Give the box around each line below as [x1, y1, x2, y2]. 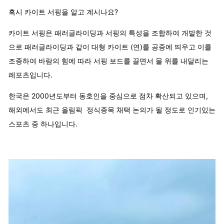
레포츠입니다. [8, 70, 52, 79]
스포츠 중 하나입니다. [8, 119, 77, 128]
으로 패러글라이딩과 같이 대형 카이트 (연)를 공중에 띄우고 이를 [8, 42, 211, 51]
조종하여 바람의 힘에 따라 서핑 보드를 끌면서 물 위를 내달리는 [8, 56, 208, 65]
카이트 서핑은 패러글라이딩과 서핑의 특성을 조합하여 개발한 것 [8, 28, 211, 37]
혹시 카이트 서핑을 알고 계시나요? [8, 7, 118, 16]
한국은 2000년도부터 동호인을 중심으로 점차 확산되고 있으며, [8, 91, 208, 100]
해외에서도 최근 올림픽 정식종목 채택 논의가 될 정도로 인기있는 [8, 105, 215, 114]
